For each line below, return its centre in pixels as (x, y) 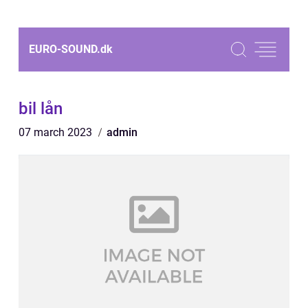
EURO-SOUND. (65, 49)
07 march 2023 (57, 132)
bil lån (41, 109)
